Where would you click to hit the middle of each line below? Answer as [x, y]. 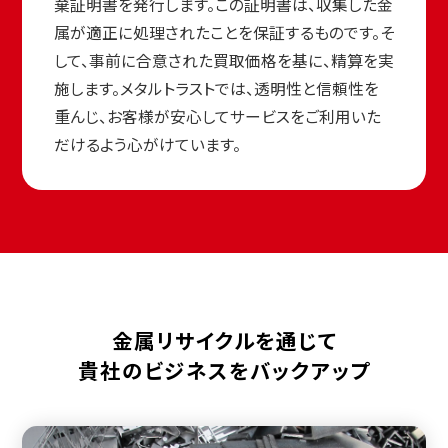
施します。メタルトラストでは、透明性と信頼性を [216, 88]
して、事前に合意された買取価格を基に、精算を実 [223, 60]
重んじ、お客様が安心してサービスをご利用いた [217, 116]
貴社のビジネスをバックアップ [224, 369]
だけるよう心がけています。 [147, 144]
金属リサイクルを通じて [224, 339]
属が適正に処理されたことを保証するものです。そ [223, 32]
